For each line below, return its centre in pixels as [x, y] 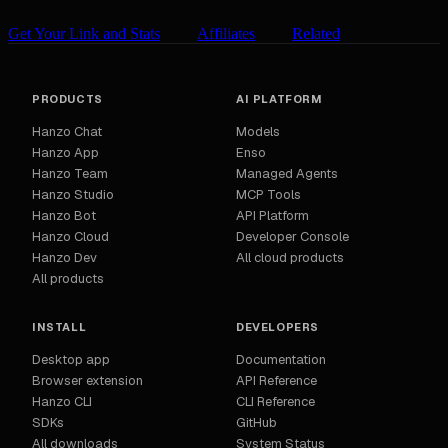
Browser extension [87, 381]
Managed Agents [287, 174]
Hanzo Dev [64, 258]
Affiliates [226, 34]
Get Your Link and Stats [84, 34]
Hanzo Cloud [70, 237]
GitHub [256, 423]
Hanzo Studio [73, 195]
